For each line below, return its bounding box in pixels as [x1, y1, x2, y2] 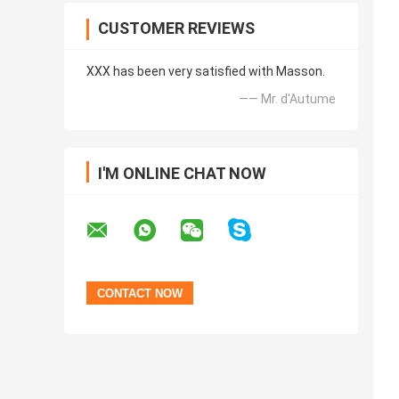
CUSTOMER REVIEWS [98, 19, 255, 38]
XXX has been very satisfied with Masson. [86, 64, 325, 79]
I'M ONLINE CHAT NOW [98, 164, 266, 183]
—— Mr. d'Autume [239, 92, 336, 107]
